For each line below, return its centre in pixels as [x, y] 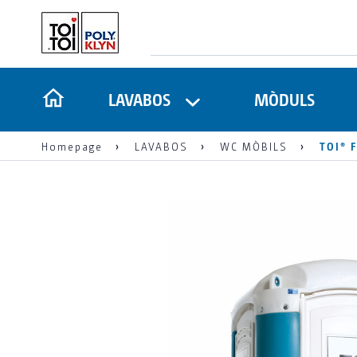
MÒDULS [285, 99]
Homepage [72, 146]
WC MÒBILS [254, 146]
